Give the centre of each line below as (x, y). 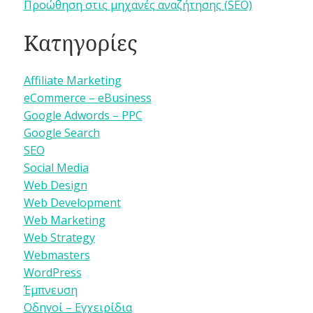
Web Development (72, 202)
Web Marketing (64, 220)
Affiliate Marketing (72, 80)
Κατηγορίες (80, 43)
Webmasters (57, 255)
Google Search (61, 132)
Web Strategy (59, 237)
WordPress (52, 272)
